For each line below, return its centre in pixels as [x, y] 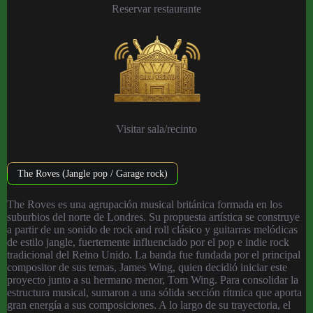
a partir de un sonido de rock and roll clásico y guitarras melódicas [152, 229]
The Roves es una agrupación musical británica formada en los [145, 204]
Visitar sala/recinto [156, 129]
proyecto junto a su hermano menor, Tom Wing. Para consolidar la [153, 279]
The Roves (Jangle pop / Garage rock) [93, 173]
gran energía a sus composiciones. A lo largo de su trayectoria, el [149, 305]
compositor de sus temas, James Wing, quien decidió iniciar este [147, 267]
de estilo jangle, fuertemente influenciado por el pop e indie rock [148, 242]
